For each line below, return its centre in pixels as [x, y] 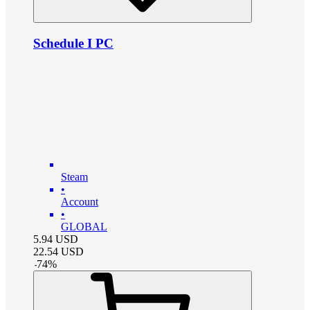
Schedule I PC [73, 44]
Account [80, 201]
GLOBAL [84, 226]
